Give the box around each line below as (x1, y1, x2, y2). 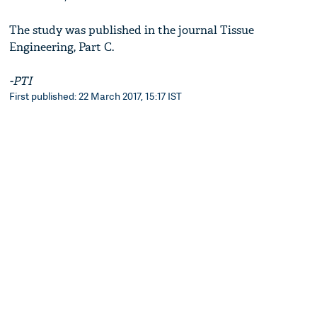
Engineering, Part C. (9, 40, 115, 55)
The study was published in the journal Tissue (9, 23, 255, 38)
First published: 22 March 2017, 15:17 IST (9, 89, 183, 103)
